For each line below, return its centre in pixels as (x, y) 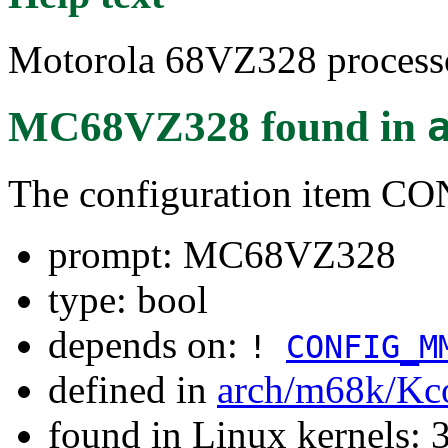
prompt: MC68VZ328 (222, 254)
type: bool (128, 299)
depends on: (148, 344)
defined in (132, 389)
